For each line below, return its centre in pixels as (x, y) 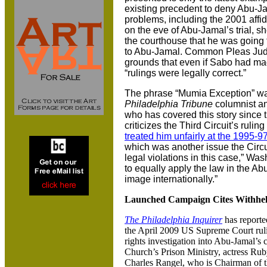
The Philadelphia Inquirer (173, 220)
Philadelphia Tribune (169, 104)
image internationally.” (171, 179)
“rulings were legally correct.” (185, 73)
